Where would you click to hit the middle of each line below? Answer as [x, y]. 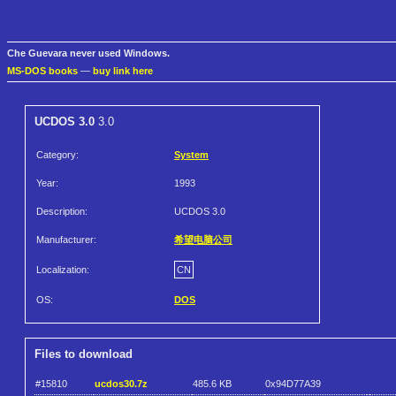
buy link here [123, 71]
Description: [62, 212]
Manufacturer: [66, 240]
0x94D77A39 [293, 383]
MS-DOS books [42, 71]
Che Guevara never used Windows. [88, 53]
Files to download [84, 354]
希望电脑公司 [203, 240]
